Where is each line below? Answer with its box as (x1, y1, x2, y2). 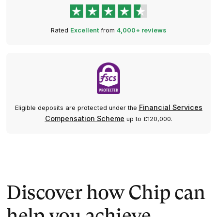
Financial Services (139, 103, 202, 112)
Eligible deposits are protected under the (15, 104, 139, 112)
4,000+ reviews (117, 27, 166, 34)
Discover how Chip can (6, 184, 205, 204)
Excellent (70, 27, 99, 34)
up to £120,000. (124, 115, 172, 123)
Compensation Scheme (45, 114, 124, 123)
